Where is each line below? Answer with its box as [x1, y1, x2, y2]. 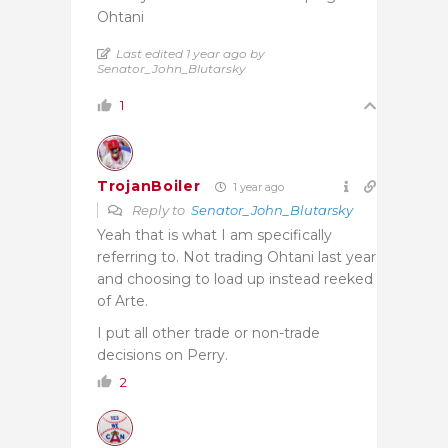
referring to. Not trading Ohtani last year [97, 247, 376, 266]
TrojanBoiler [97, 177, 201, 196]
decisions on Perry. [97, 345, 228, 364]
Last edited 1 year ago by [116, 45, 265, 61]
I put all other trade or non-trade [97, 323, 320, 342]
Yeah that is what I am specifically [97, 225, 332, 244]
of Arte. [97, 291, 148, 310]
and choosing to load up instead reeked [97, 269, 373, 288]
